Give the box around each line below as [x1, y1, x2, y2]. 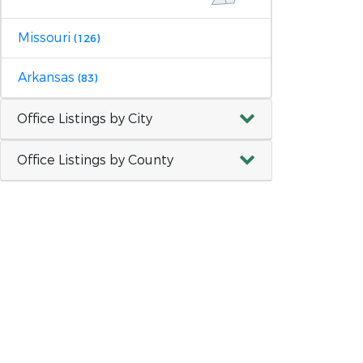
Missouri [18, 28, 74, 46]
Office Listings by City [17, 109, 152, 127]
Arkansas [18, 68, 78, 86]
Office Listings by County [17, 151, 173, 169]
